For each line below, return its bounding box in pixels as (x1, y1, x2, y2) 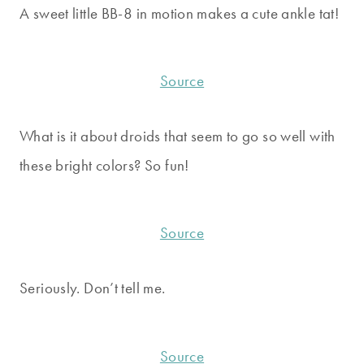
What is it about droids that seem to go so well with (19, 126, 336, 147)
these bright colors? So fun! (19, 155, 189, 176)
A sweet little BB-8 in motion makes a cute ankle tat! (19, 2, 340, 24)
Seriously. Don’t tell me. (19, 278, 166, 299)
